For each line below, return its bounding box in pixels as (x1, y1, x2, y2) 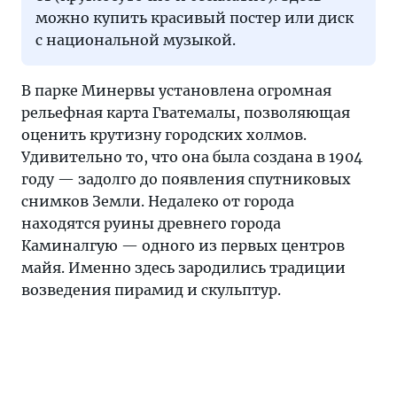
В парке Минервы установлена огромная (21, 82, 331, 99)
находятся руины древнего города (21, 214, 281, 232)
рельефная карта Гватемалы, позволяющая (21, 104, 350, 121)
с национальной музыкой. (35, 31, 236, 49)
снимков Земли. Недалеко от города (21, 192, 294, 210)
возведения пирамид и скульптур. (21, 281, 281, 299)
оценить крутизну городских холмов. (21, 126, 307, 144)
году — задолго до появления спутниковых (21, 170, 351, 188)
